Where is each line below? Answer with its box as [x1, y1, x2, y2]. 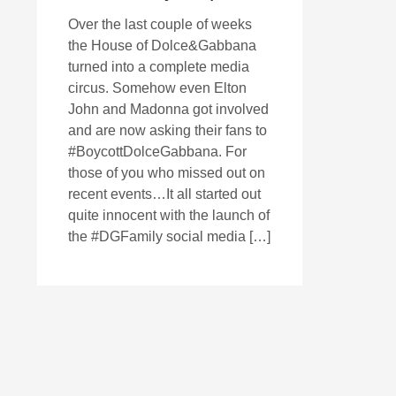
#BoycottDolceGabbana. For [68, 144, 247, 159]
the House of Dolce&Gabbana [68, 38, 256, 53]
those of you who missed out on [68, 165, 265, 180]
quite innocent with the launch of [68, 208, 270, 223]
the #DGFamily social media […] [68, 229, 270, 244]
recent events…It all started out [68, 187, 261, 202]
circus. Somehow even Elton [68, 80, 247, 95]
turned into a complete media [68, 59, 249, 74]
